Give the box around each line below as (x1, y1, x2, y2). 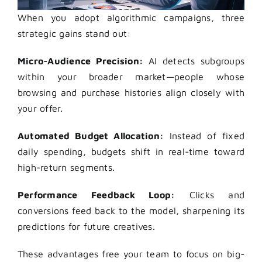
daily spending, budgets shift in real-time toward (18, 146, 244, 157)
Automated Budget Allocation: (18, 130, 164, 141)
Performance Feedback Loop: (18, 189, 175, 200)
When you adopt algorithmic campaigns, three (18, 12, 244, 23)
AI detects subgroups (143, 55, 245, 66)
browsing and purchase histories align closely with (18, 87, 244, 98)
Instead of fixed (164, 130, 244, 141)
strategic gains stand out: (18, 27, 131, 39)
